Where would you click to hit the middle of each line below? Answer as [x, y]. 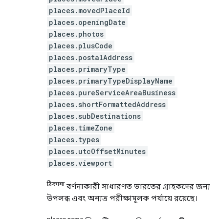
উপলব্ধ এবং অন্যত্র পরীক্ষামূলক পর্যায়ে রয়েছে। [122, 198]
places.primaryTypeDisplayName [111, 81]
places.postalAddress [91, 57]
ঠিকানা [56, 184]
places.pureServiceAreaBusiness [112, 92]
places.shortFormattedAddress [107, 104]
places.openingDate [87, 22]
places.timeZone [81, 128]
